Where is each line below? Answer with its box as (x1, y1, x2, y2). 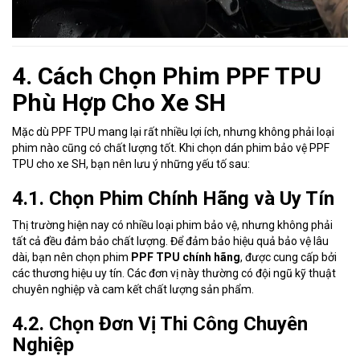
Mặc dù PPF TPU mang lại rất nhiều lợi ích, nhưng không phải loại (12, 125, 334, 138)
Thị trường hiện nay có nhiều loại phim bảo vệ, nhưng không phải (12, 218, 333, 231)
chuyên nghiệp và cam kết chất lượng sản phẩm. (12, 282, 254, 296)
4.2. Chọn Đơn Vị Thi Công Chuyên (12, 312, 308, 335)
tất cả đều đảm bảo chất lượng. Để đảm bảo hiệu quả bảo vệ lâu (12, 234, 329, 247)
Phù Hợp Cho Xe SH (12, 88, 226, 117)
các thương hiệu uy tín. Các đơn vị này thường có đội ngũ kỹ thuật (12, 266, 336, 280)
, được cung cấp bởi (240, 250, 337, 264)
